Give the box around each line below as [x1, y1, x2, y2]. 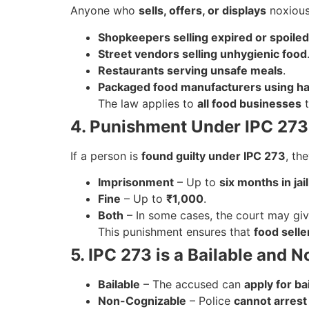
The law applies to [98, 96, 197, 110]
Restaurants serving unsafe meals [98, 63, 283, 77]
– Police [186, 293, 234, 308]
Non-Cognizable [98, 293, 186, 308]
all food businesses [197, 96, 301, 110]
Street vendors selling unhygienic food [98, 46, 307, 61]
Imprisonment [98, 175, 174, 189]
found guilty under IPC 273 [141, 148, 286, 163]
